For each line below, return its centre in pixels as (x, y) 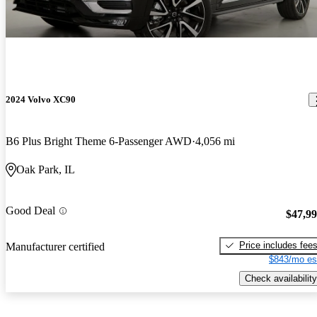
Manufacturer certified (55, 246)
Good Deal (30, 211)
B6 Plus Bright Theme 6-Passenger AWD (99, 142)
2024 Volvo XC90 (41, 99)
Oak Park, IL (46, 170)
